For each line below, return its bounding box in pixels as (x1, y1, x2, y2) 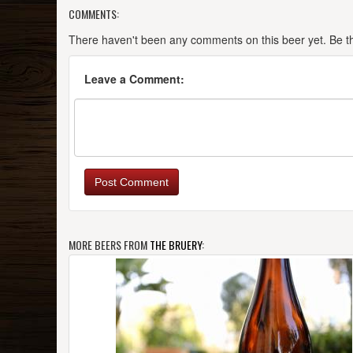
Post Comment (95, 176, 169, 189)
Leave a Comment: (84, 71, 184, 87)
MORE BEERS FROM (69, 236, 150, 254)
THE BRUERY (150, 236, 202, 254)
